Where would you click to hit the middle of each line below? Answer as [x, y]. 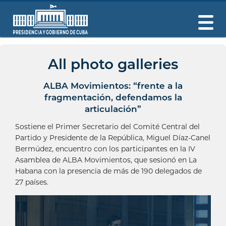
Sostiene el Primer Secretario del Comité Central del [107, 127]
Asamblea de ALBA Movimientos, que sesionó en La [106, 160]
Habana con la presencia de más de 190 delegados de [108, 171]
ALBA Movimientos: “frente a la [113, 86]
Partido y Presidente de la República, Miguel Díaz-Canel [113, 138]
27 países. [32, 182]
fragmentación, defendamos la [113, 97]
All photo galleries [113, 64]
